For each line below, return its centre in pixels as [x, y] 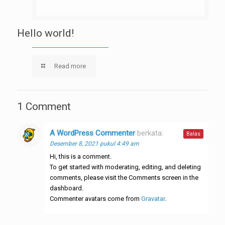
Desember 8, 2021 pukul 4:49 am [94, 144]
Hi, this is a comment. [80, 156]
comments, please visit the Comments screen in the [124, 178]
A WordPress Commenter [92, 133]
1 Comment [44, 106]
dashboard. [66, 188]
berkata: [150, 133]
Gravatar [153, 199]
